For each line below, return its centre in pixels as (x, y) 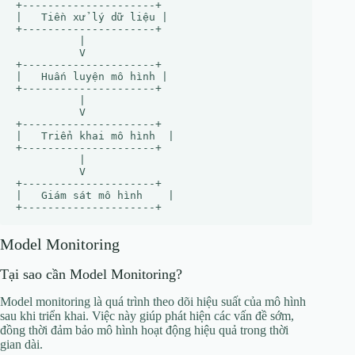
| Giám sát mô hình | (95, 195)
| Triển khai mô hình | (95, 136)
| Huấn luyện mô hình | (92, 76)
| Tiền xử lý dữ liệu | (92, 17)
